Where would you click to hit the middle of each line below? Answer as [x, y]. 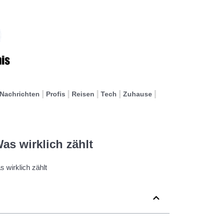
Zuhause [138, 94]
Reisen [83, 94]
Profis [56, 94]
